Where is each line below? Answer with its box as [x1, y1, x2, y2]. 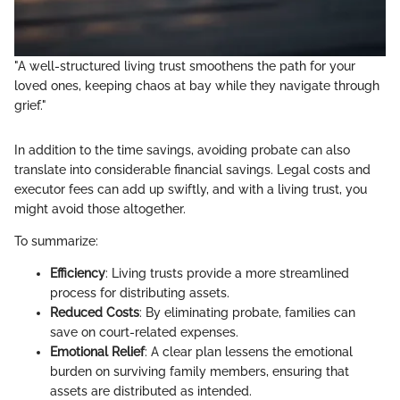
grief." [14, 98, 46, 112]
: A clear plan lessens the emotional [145, 345, 353, 359]
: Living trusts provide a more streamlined [105, 266, 349, 280]
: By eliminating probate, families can [139, 305, 355, 320]
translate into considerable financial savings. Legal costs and [14, 162, 371, 177]
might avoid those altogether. [14, 202, 186, 216]
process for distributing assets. [50, 286, 229, 300]
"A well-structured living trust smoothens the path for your [14, 59, 355, 73]
